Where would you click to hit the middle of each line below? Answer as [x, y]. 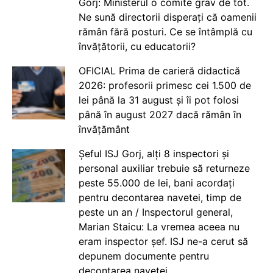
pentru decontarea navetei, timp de [160, 197]
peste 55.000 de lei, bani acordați [156, 183]
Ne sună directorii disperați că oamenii [167, 17]
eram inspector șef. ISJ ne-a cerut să [163, 241]
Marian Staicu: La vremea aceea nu [159, 226]
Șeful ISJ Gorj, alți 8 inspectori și [154, 153]
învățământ [104, 129]
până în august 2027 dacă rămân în [160, 114]
